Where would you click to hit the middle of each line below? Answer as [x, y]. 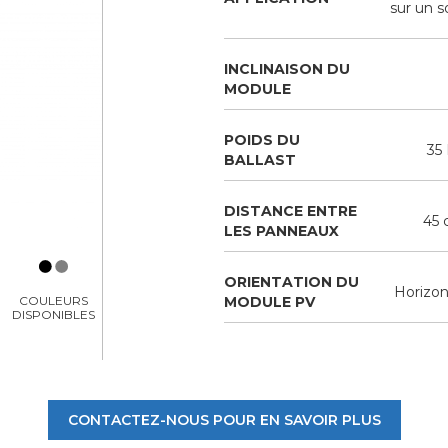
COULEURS [54, 300]
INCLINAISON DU [287, 68]
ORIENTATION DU [291, 281]
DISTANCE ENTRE [290, 210]
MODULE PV [269, 301]
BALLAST [260, 159]
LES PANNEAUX [281, 230]
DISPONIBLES [54, 314]
